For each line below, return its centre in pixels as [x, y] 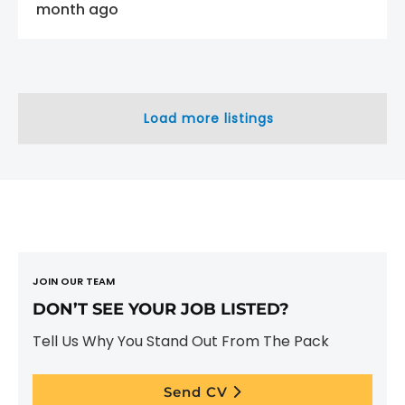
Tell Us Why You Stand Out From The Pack [181, 341]
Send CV [198, 391]
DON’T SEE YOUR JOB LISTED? [161, 309]
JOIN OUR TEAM [74, 281]
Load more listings [209, 118]
